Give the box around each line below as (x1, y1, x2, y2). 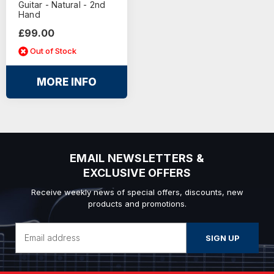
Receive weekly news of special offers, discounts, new (31, 187, 243, 197)
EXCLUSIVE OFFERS (83, 166, 191, 179)
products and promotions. (87, 198, 187, 209)
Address (15, 236, 50, 247)
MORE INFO (37, 75, 97, 88)
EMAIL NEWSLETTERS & (70, 151, 204, 165)
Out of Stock (30, 46, 77, 56)
